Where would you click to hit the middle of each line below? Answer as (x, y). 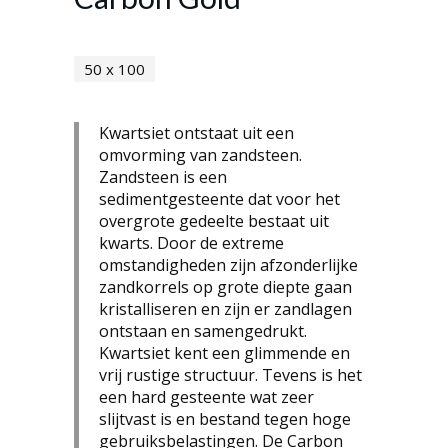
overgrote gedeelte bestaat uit (214, 220)
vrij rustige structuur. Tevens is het (230, 374)
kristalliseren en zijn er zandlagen (225, 308)
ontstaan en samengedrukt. (203, 330)
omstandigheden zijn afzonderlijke (228, 264)
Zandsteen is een (163, 176)
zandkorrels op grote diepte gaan (225, 286)
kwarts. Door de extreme (191, 242)
